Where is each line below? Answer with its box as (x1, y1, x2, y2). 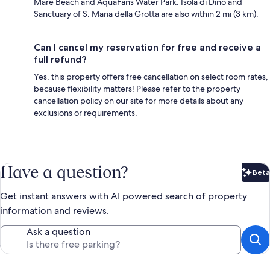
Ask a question (27, 225, 90, 238)
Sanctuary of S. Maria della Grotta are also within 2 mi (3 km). (34, 8, 259, 19)
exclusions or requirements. (34, 107, 137, 118)
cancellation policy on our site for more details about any (34, 95, 243, 106)
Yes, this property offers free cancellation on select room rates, (34, 71, 268, 82)
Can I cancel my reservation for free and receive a (34, 41, 261, 53)
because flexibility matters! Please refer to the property (34, 83, 240, 94)
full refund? (34, 53, 87, 65)
